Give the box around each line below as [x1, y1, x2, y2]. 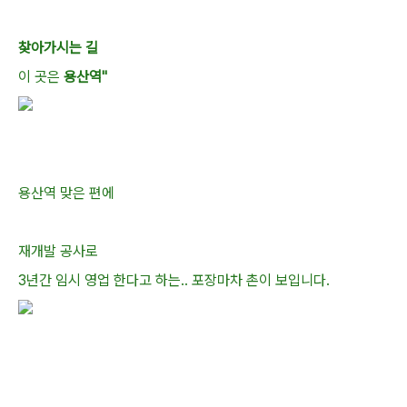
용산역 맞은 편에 [18, 184, 114, 202]
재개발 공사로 [18, 243, 98, 260]
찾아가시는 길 [18, 39, 98, 56]
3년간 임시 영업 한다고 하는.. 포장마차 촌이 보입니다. [18, 272, 330, 289]
